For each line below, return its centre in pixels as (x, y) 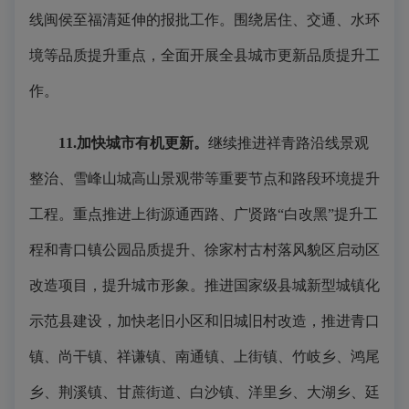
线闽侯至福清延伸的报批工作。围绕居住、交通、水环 (204, 20)
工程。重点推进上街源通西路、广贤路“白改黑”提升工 (204, 214)
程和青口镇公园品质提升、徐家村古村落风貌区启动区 (204, 250)
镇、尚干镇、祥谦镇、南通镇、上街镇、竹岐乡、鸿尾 (204, 357)
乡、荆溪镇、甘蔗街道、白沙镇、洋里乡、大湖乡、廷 (204, 392)
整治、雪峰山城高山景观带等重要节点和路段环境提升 (204, 178)
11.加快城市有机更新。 (133, 143)
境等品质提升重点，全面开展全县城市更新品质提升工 (204, 55)
